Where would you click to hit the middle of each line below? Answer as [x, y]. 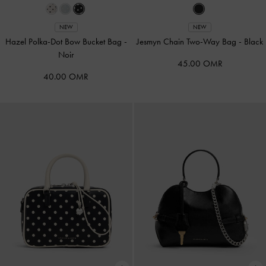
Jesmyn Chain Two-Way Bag [188, 41]
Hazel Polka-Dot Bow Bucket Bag [64, 41]
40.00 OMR [66, 76]
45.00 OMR [200, 63]
